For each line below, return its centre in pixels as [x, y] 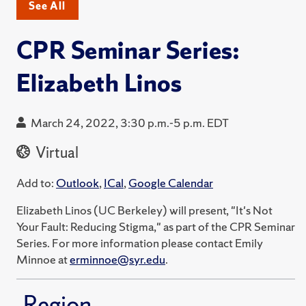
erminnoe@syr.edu [117, 259]
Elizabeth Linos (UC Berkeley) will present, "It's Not [144, 210]
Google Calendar [171, 182]
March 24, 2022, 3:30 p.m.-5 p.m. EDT [130, 122]
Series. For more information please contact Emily [140, 242]
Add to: [35, 182]
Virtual [56, 152]
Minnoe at [43, 259]
